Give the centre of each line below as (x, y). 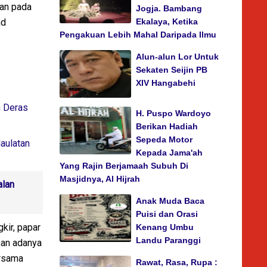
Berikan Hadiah (167, 126)
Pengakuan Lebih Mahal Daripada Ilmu (138, 35)
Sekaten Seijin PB (172, 70)
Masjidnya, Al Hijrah (100, 179)
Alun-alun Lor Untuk (177, 57)
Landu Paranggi (168, 240)
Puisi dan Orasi (167, 214)
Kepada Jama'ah (169, 153)
